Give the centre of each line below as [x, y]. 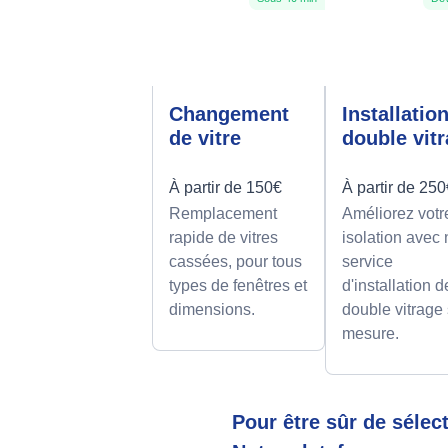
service [368, 262]
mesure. [371, 334]
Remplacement [223, 214]
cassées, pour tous [235, 262]
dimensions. [212, 310]
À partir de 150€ [225, 188]
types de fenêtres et [238, 286]
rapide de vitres [223, 238]
